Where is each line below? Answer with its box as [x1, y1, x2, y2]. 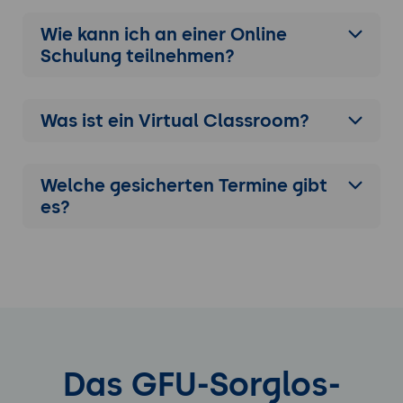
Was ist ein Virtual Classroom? [40, 110, 309, 132]
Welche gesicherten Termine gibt [40, 175, 327, 197]
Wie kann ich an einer [40, 23, 230, 46]
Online [229, 23, 287, 46]
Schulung [40, 45, 121, 67]
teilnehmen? [121, 45, 235, 67]
